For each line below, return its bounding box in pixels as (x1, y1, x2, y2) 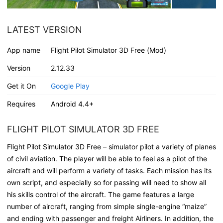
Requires (7, 99, 35, 108)
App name (7, 45, 40, 54)
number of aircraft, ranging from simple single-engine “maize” (7, 202, 207, 211)
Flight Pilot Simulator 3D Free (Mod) (50, 45, 166, 54)
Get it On (7, 81, 36, 90)
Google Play (50, 81, 90, 90)
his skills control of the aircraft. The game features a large (7, 190, 194, 199)
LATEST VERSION (7, 24, 82, 35)
